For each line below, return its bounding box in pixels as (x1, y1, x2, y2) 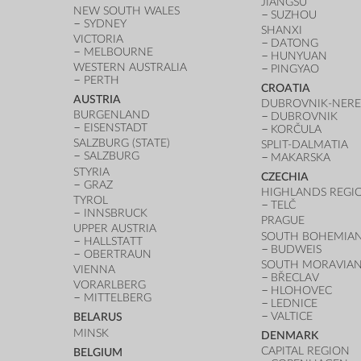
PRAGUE (260, 214, 305, 227)
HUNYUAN (271, 49, 328, 62)
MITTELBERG (84, 292, 152, 305)
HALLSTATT (84, 235, 143, 248)
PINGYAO (271, 62, 320, 75)
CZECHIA (260, 171, 309, 184)
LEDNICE (271, 297, 318, 309)
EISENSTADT (84, 122, 148, 135)
